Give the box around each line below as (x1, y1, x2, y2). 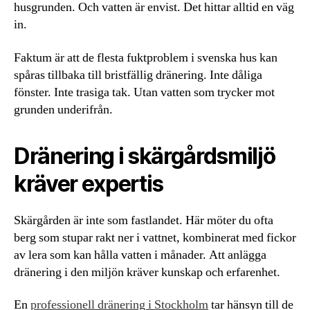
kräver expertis (14, 170, 164, 197)
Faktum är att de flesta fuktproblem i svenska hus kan (14, 49, 277, 66)
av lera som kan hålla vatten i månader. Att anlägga (14, 246, 266, 263)
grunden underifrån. (14, 101, 113, 118)
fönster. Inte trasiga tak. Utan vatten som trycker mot (14, 84, 275, 100)
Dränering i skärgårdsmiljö (14, 142, 275, 170)
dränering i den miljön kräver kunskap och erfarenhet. (14, 264, 280, 280)
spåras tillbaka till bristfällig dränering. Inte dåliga (14, 66, 262, 83)
